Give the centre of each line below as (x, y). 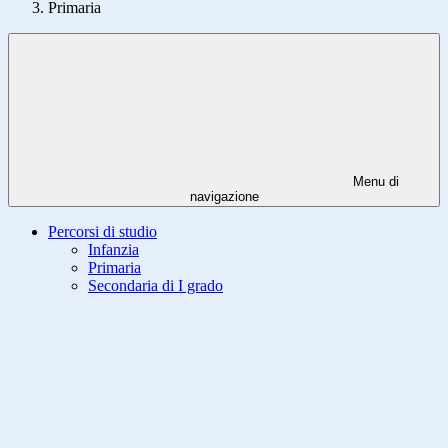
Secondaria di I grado (155, 286)
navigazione (224, 197)
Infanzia (113, 250)
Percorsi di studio (102, 232)
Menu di (374, 182)
